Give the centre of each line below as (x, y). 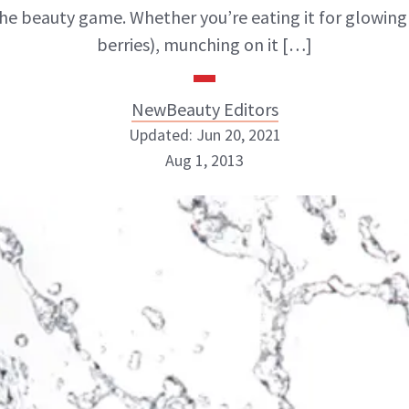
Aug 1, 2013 (204, 160)
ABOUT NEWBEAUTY (107, 258)
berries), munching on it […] (204, 44)
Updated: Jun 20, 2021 (204, 135)
